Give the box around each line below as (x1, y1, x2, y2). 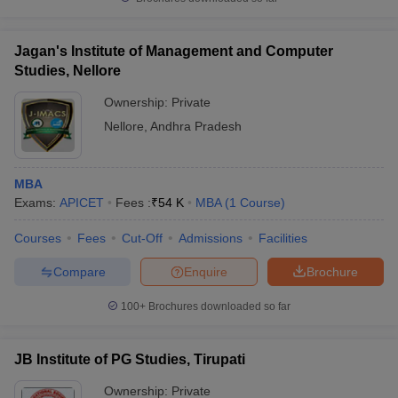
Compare (52, 264, 106, 279)
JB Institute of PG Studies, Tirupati (14, 352, 245, 367)
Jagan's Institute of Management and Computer (14, 44, 333, 59)
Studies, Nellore (14, 63, 121, 78)
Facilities (259, 231, 307, 245)
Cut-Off (122, 231, 163, 245)
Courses (14, 231, 61, 245)
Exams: (14, 195, 60, 210)
